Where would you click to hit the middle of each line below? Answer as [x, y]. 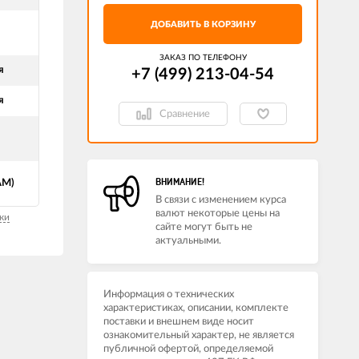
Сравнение [185, 114]
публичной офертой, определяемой [188, 349]
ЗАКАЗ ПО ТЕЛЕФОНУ [203, 58]
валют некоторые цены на [218, 214]
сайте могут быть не [204, 227]
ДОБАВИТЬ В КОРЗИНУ [203, 24]
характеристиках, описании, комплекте [196, 308]
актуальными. [188, 241]
